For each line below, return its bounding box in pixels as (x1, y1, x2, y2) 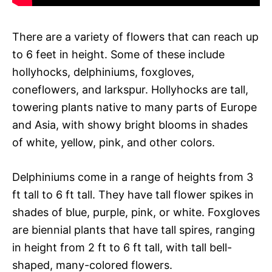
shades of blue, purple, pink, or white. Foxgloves (12, 205, 260, 219)
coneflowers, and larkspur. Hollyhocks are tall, (12, 83, 248, 96)
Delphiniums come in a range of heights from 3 (12, 170, 253, 183)
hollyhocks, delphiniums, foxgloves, (12, 65, 194, 78)
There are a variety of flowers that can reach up (12, 30, 259, 43)
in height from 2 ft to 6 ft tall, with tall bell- (12, 240, 232, 254)
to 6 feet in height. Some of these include (12, 47, 225, 61)
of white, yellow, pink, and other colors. (12, 135, 215, 149)
